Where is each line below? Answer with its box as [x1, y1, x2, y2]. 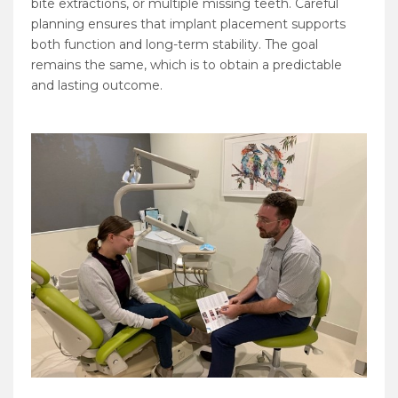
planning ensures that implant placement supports [31, 16, 346, 33]
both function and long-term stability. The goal [31, 36, 318, 53]
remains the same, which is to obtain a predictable [31, 57, 342, 74]
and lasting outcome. [31, 77, 163, 94]
